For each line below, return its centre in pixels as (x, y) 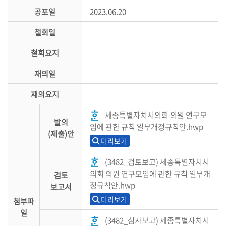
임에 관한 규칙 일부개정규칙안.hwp (147, 126)
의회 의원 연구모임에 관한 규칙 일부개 (150, 173)
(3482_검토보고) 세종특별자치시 (157, 162)
